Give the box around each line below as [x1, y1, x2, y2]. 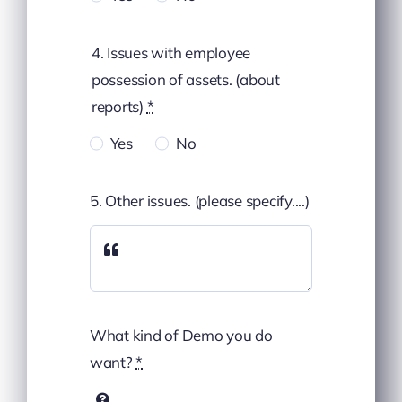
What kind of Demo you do [89, 325, 273, 345]
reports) [91, 97, 147, 117]
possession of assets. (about [91, 70, 280, 90]
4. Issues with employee [91, 43, 251, 63]
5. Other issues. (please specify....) [89, 191, 310, 211]
